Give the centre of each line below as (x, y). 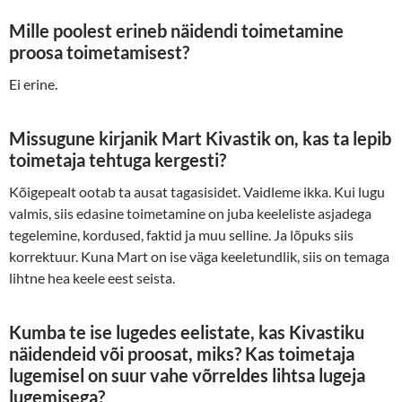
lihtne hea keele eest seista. (92, 278)
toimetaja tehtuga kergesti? (118, 160)
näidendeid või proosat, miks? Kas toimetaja (182, 354)
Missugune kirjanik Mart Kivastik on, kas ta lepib (200, 139)
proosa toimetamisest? (99, 52)
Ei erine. (33, 84)
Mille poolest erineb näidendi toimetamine (176, 31)
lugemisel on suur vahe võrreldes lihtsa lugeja (187, 376)
